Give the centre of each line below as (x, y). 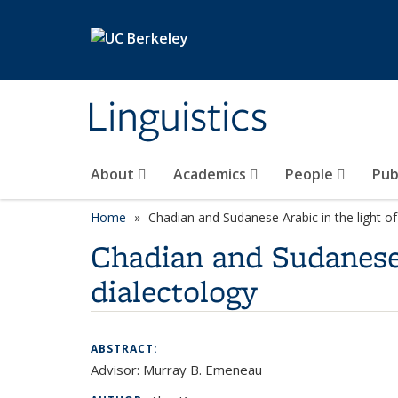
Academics (211, 174)
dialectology (174, 291)
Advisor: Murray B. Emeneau (176, 370)
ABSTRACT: (126, 349)
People (311, 174)
